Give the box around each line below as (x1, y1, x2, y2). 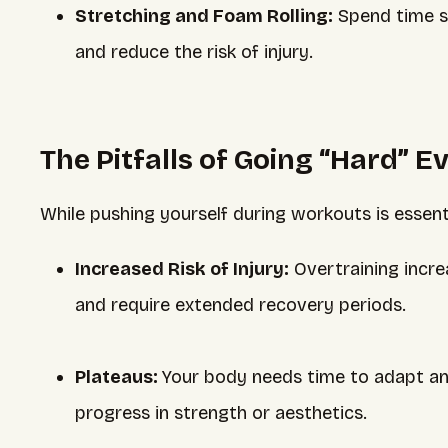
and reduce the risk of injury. (75, 41, 313, 63)
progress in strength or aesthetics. (75, 402, 367, 424)
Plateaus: (75, 366, 162, 388)
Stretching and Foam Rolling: (75, 5, 333, 27)
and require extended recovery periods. (75, 294, 406, 316)
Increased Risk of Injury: (75, 258, 289, 280)
